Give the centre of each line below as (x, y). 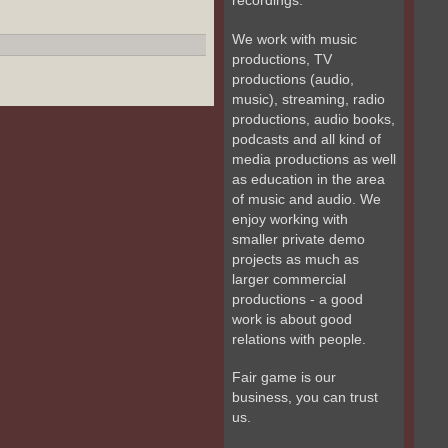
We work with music (294, 38)
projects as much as (295, 258)
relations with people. (299, 338)
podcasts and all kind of (306, 138)
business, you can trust (305, 397)
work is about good (292, 318)
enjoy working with (290, 218)
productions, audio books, (313, 118)
